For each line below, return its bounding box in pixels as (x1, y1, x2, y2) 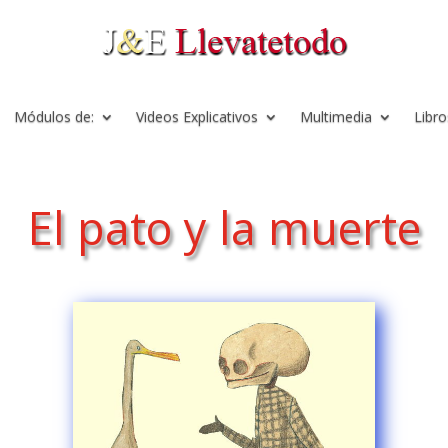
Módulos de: (14, 107, 94, 126)
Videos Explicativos (136, 107, 258, 126)
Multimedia (300, 107, 372, 126)
